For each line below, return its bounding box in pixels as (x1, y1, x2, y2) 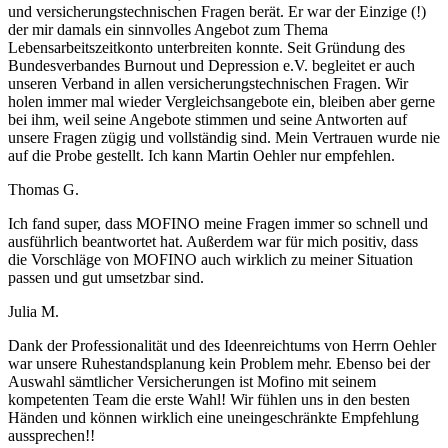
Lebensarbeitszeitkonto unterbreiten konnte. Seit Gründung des (8, 39, 405, 57)
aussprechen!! (8, 427, 95, 445)
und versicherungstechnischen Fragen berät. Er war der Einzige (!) (8, 3, 426, 21)
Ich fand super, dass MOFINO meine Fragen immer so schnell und (8, 215, 428, 233)
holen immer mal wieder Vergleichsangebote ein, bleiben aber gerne (8, 93, 435, 111)
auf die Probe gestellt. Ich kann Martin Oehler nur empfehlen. (8, 147, 395, 165)
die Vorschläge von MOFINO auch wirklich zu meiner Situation (8, 251, 413, 269)
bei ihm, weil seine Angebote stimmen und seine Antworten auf (8, 111, 407, 129)
